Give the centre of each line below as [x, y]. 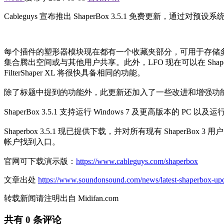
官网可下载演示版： [40, 161]
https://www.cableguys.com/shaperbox [137, 161]
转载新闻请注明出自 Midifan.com [61, 198]
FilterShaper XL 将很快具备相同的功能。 [74, 73]
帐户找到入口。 [32, 142]
